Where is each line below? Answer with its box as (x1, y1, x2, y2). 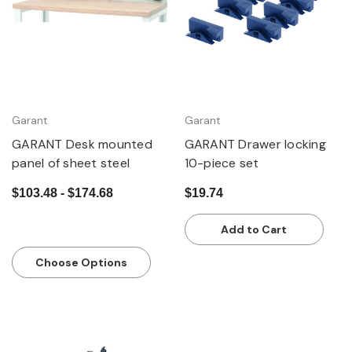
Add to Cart (221, 222, 287, 237)
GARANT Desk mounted (12, 136, 152, 153)
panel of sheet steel (12, 155, 130, 172)
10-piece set (184, 155, 259, 172)
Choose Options (35, 255, 127, 270)
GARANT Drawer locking (184, 136, 326, 153)
